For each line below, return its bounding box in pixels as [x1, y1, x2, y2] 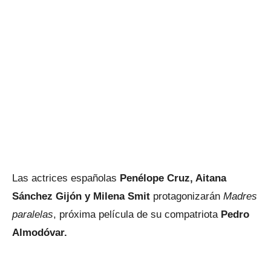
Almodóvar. [12, 227, 67, 238]
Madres [223, 191, 257, 202]
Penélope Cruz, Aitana [120, 172, 226, 184]
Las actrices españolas [12, 172, 120, 184]
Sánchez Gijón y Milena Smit [12, 191, 153, 202]
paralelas [12, 209, 53, 220]
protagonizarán [153, 191, 223, 202]
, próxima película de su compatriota [53, 209, 221, 220]
